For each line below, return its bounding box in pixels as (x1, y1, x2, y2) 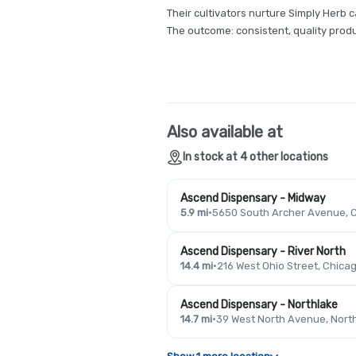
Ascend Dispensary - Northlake (180, 298, 338, 311)
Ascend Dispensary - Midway (180, 192, 326, 205)
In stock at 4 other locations (183, 150, 328, 164)
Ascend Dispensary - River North (180, 245, 346, 258)
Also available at (167, 122, 283, 141)
